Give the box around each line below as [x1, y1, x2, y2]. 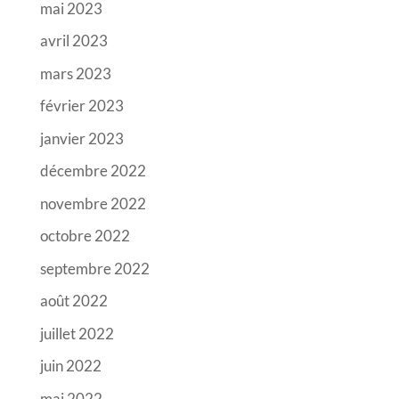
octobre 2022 [39, 226, 130, 246]
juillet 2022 [39, 323, 114, 343]
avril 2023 [39, 31, 108, 51]
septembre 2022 [39, 258, 150, 278]
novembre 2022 [39, 193, 146, 213]
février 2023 [39, 96, 124, 116]
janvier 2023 [39, 128, 124, 148]
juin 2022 [39, 356, 102, 376]
